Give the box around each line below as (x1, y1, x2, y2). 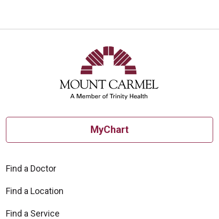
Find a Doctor (6, 163, 56, 174)
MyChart (90, 124, 129, 136)
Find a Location (6, 185, 64, 196)
